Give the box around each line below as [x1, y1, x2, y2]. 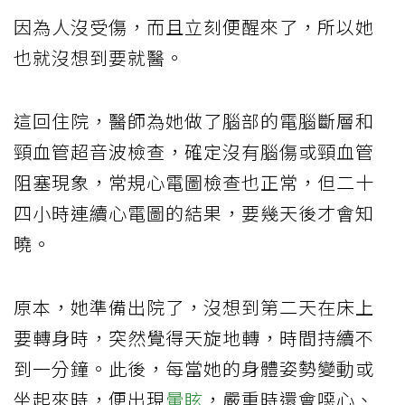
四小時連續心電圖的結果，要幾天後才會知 [14, 199, 374, 226]
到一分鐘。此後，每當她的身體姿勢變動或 [14, 354, 374, 381]
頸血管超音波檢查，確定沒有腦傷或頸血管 [14, 137, 374, 165]
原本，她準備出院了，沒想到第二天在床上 [14, 293, 374, 320]
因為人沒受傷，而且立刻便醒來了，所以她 [14, 13, 374, 40]
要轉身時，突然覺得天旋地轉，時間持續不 [14, 324, 374, 351]
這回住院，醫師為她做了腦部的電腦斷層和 [14, 107, 374, 134]
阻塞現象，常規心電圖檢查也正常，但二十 [14, 168, 374, 195]
